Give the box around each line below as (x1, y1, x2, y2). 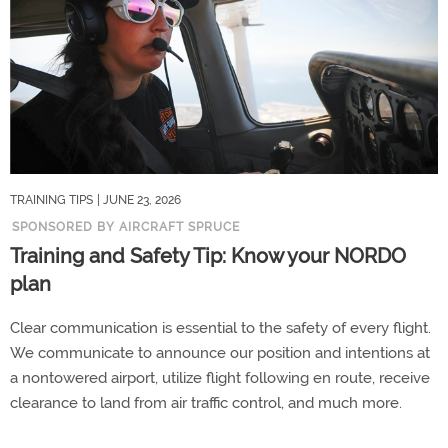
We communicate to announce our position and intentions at (10, 344, 430, 362)
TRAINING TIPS (10, 193, 93, 207)
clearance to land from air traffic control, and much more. (10, 394, 402, 412)
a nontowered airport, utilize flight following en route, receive (10, 369, 430, 387)
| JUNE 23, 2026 (97, 193, 181, 207)
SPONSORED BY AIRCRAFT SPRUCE (12, 220, 240, 234)
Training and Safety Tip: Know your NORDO (10, 244, 406, 268)
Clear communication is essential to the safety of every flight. (10, 319, 431, 337)
